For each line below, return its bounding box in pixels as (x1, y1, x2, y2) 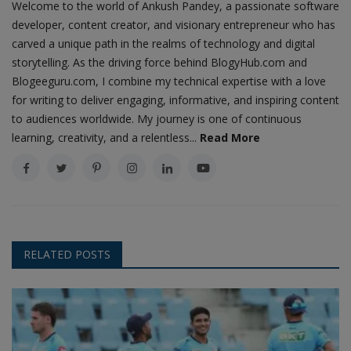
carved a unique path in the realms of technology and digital (12, 35, 315, 51)
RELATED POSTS (24, 246, 110, 262)
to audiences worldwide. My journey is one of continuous (12, 110, 302, 126)
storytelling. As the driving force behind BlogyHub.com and (12, 54, 307, 70)
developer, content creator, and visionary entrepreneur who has (12, 16, 335, 32)
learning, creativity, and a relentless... (12, 129, 200, 145)
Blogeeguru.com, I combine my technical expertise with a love (12, 73, 326, 89)
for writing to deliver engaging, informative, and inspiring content (12, 92, 339, 107)
